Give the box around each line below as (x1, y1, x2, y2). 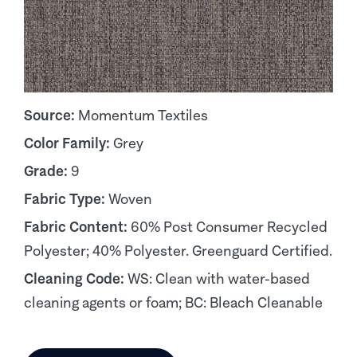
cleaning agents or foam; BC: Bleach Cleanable (24, 294, 323, 311)
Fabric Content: (24, 218, 131, 235)
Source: (24, 107, 78, 124)
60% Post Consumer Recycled (131, 218, 328, 235)
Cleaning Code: (24, 270, 127, 287)
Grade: (24, 163, 71, 179)
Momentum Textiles (78, 107, 208, 124)
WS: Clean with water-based (127, 270, 310, 287)
